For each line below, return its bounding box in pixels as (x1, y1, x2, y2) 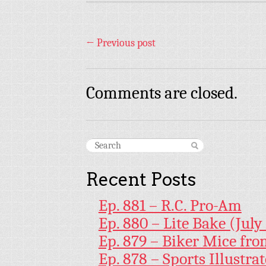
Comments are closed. (86, 83, 237, 103)
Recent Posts (86, 169, 196, 191)
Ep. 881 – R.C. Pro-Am (98, 196, 242, 216)
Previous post (94, 37, 156, 50)
